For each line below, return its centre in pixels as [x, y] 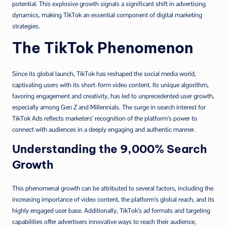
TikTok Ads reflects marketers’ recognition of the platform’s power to [105, 118]
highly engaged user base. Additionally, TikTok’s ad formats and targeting [111, 210]
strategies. [26, 26]
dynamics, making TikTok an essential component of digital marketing [107, 15]
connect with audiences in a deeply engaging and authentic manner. [104, 129]
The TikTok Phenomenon [103, 48]
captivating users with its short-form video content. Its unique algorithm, [110, 85]
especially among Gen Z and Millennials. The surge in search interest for [109, 107]
